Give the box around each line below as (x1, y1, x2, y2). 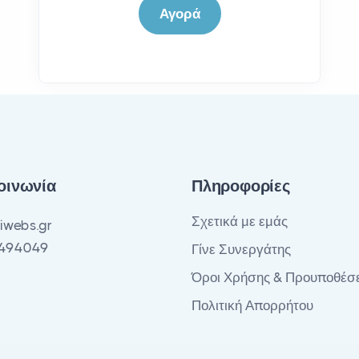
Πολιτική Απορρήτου (192, 297, 313, 313)
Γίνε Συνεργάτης (192, 241, 291, 257)
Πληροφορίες (192, 177, 290, 196)
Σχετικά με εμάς (192, 213, 288, 229)
